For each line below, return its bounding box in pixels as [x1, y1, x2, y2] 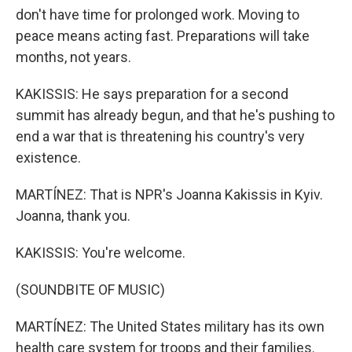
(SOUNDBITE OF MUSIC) [16, 281, 165, 298]
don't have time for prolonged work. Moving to [16, 6, 299, 23]
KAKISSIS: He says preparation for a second [16, 86, 288, 102]
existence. [16, 149, 81, 166]
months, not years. [16, 49, 131, 65]
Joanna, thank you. [16, 207, 130, 224]
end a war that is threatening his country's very [16, 128, 305, 145]
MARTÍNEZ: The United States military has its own [16, 318, 324, 335]
